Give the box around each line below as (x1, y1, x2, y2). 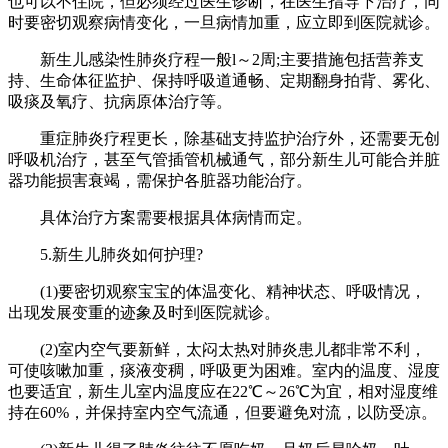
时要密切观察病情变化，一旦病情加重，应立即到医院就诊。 (8, 13, 440, 31)
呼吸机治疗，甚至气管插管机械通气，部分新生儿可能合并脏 (8, 150, 440, 168)
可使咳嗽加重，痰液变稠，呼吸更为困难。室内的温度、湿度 (8, 361, 440, 379)
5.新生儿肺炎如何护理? (8, 245, 203, 263)
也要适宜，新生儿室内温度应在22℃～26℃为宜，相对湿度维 (8, 382, 438, 400)
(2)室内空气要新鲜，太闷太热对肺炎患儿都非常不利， (8, 340, 426, 358)
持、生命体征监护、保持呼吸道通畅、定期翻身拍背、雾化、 (8, 71, 440, 89)
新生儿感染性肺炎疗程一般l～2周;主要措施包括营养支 (8, 50, 424, 68)
